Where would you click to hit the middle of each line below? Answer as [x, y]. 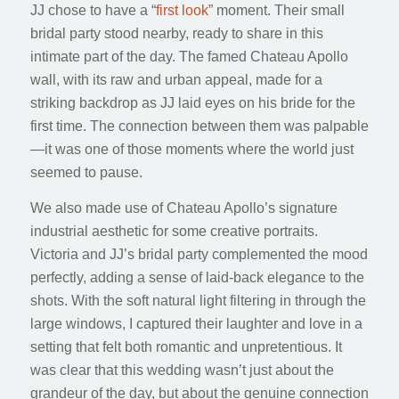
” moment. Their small [276, 11]
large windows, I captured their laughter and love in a [196, 323]
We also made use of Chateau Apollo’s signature [183, 208]
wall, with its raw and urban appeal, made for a [176, 80]
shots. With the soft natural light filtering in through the [198, 300]
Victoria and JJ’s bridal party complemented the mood [199, 254]
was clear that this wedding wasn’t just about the [182, 370]
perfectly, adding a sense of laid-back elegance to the [197, 277]
